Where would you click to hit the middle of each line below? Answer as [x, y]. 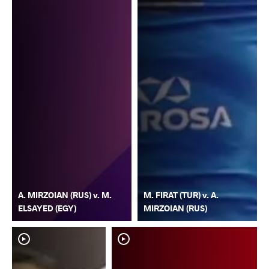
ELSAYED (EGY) [47, 208]
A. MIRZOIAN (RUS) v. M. [65, 195]
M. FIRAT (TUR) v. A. [181, 195]
